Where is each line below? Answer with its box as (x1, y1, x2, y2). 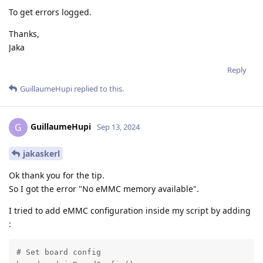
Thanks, (9, 28, 39, 40)
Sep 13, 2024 (97, 121, 140, 132)
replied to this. (72, 83, 124, 95)
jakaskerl (23, 147, 60, 159)
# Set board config (16, 248, 101, 257)
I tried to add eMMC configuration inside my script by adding (9, 204, 251, 216)
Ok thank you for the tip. (9, 169, 104, 181)
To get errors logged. (9, 6, 92, 18)
